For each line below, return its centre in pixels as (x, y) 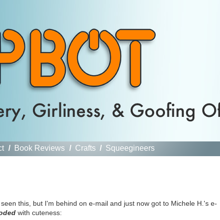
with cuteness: (39, 212)
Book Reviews (39, 148)
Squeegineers (130, 148)
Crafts (85, 148)
